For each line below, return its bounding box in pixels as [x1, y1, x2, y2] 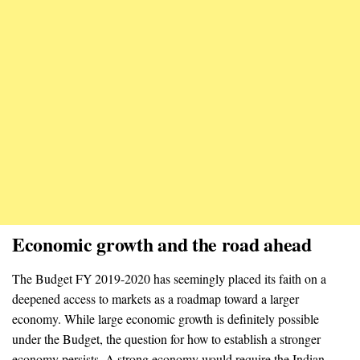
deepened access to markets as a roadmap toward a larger [12, 289, 299, 307]
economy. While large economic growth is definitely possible [12, 309, 319, 327]
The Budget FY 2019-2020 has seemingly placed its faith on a [12, 269, 326, 287]
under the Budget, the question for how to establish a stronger [12, 329, 321, 347]
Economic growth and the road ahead [12, 229, 312, 258]
